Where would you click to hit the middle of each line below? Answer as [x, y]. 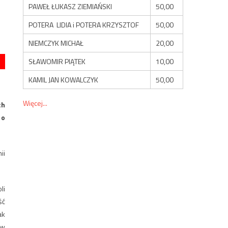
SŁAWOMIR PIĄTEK [57, 61]
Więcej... [35, 103]
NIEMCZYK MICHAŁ [56, 43]
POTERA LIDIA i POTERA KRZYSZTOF [84, 24]
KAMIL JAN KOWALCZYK [64, 79]
